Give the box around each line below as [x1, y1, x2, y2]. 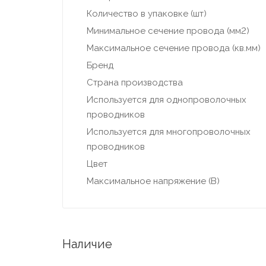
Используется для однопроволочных [86, 94, 246, 106]
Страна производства [86, 77, 183, 88]
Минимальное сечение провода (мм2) [86, 26, 249, 37]
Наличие [62, 237, 112, 252]
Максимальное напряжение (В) [86, 176, 220, 187]
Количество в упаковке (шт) [86, 8, 207, 20]
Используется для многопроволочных [86, 126, 251, 138]
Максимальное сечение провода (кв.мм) [86, 43, 261, 54]
